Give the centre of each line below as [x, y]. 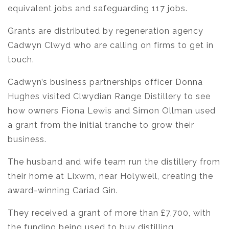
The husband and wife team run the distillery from [114, 162]
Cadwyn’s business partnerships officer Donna [105, 82]
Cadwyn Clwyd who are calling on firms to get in [111, 45]
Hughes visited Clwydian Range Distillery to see [109, 97]
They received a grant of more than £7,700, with [109, 213]
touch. [21, 60]
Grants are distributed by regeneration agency [106, 31]
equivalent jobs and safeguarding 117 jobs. [98, 9]
